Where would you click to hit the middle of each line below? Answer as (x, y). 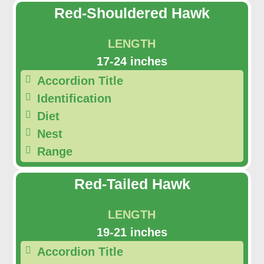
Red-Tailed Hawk (132, 184)
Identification (74, 98)
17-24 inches (132, 61)
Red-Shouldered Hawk (132, 13)
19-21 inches (132, 232)
